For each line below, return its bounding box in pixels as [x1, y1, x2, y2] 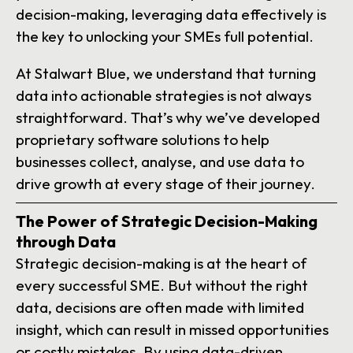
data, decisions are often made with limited [16, 298, 304, 318]
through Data [16, 232, 116, 252]
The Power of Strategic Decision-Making [16, 211, 318, 232]
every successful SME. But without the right [16, 276, 308, 295]
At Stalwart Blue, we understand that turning [16, 64, 316, 84]
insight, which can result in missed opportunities [16, 320, 329, 340]
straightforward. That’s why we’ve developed [16, 108, 320, 128]
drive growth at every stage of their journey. [16, 174, 315, 194]
